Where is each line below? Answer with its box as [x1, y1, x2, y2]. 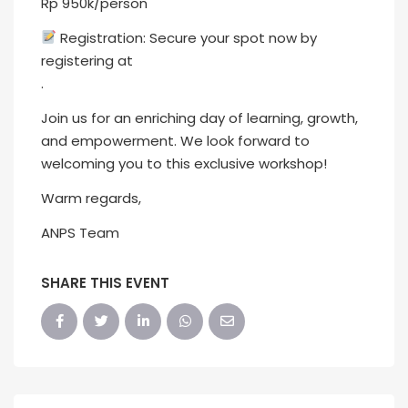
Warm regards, [41, 188, 141, 208]
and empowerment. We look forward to [41, 130, 310, 150]
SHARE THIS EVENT [41, 272, 169, 292]
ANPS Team [41, 222, 119, 242]
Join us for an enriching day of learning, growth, [41, 107, 358, 127]
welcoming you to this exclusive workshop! [41, 153, 327, 173]
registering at [41, 50, 133, 70]
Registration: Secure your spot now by [56, 27, 318, 47]
